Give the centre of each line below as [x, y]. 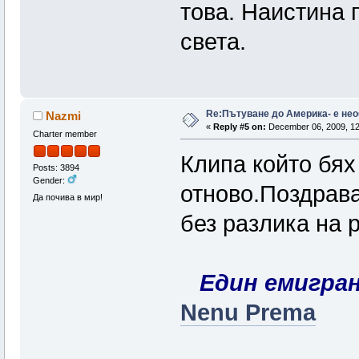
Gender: [50, 181]
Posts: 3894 [56, 168]
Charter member [65, 133]
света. [213, 41]
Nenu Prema [248, 312]
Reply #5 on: [239, 126]
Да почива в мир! [67, 198]
